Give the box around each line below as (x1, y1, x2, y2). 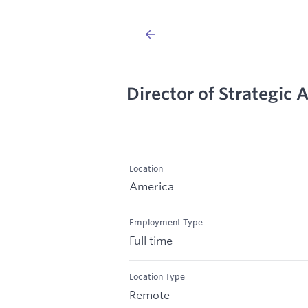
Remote (129, 287, 170, 302)
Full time (129, 233, 173, 248)
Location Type (129, 271, 185, 283)
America (129, 179, 174, 194)
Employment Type (129, 217, 203, 228)
